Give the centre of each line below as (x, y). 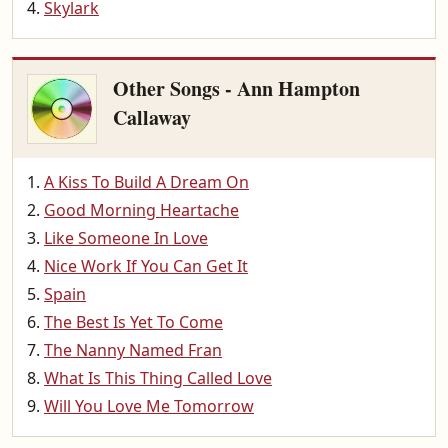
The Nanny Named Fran (133, 350)
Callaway (152, 117)
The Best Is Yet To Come (133, 322)
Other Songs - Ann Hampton (236, 88)
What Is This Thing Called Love (158, 378)
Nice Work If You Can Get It (146, 266)
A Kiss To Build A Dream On (146, 182)
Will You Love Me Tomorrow (149, 406)
